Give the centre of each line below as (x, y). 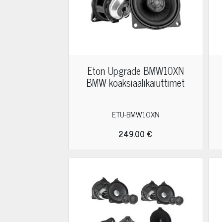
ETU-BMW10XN (136, 114)
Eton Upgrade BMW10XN (136, 71)
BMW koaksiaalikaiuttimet (136, 83)
